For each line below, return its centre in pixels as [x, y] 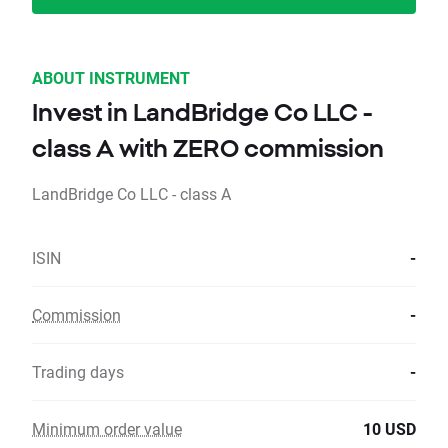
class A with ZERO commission [208, 148]
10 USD [389, 429]
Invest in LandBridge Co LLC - [202, 112]
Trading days [78, 372]
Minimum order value [107, 429]
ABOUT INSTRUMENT [111, 78]
